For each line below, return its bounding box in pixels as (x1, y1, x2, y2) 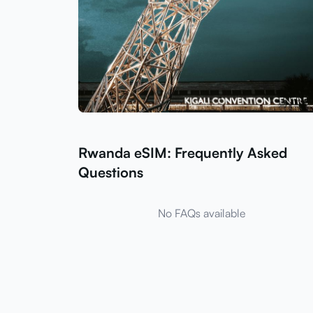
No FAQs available (157, 206, 245, 220)
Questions (78, 163, 143, 181)
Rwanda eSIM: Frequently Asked (78, 144, 287, 161)
